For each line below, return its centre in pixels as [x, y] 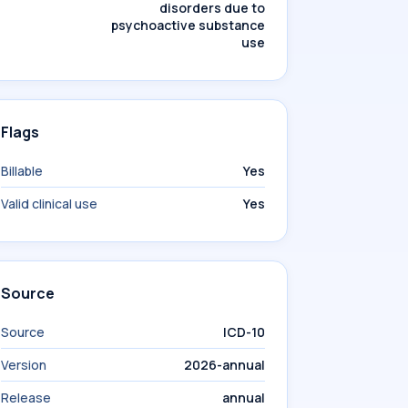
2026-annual [224, 365]
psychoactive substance [188, 25]
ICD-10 [244, 332]
